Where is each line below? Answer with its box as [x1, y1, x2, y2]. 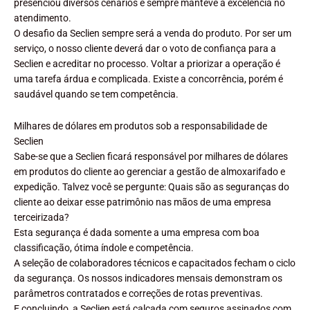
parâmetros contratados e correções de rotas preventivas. [14, 287, 263, 299]
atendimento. [14, 12, 71, 24]
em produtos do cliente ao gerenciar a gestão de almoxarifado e [14, 165, 285, 177]
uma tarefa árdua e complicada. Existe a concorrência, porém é [14, 73, 283, 84]
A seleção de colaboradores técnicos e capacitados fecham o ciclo [14, 257, 295, 268]
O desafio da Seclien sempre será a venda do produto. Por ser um [14, 27, 291, 39]
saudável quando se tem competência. [14, 88, 179, 100]
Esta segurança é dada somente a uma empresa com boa [14, 226, 259, 238]
